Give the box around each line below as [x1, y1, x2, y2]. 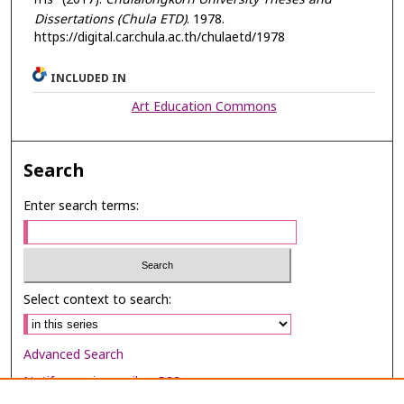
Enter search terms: [23, 197, 140, 216]
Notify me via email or [23, 372, 159, 391]
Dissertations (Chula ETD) [33, 10, 187, 30]
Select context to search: [23, 289, 172, 309]
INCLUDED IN [50, 70, 127, 87]
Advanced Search [23, 344, 124, 364]
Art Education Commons [131, 97, 277, 117]
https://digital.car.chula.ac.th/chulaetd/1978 [33, 28, 285, 48]
